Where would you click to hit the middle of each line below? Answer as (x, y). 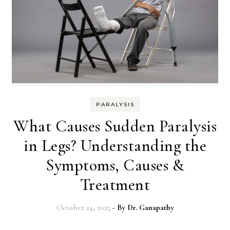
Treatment (115, 184)
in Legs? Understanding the (115, 145)
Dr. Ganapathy (150, 207)
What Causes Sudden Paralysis (115, 126)
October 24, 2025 (83, 207)
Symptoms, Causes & (115, 165)
